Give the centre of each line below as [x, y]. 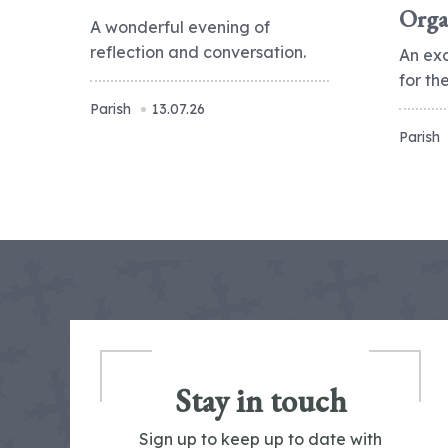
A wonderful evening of [180, 27]
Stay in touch [260, 401]
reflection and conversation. [198, 52]
